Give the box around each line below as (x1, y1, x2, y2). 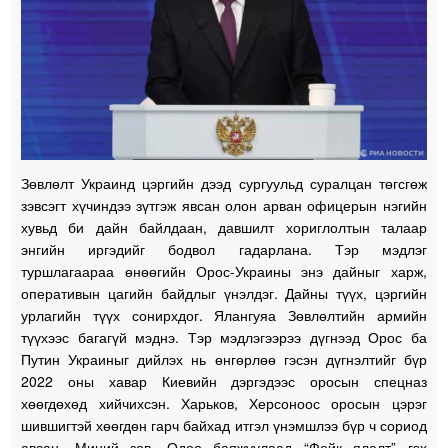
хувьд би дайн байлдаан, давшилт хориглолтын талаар (21, 216, 427, 237)
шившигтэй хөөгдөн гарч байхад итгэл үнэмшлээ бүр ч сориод (21, 414, 427, 435)
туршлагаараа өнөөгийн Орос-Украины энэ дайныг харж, (21, 260, 427, 281)
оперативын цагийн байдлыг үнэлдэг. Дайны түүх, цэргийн (21, 282, 427, 303)
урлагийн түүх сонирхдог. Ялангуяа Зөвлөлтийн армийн (21, 304, 427, 325)
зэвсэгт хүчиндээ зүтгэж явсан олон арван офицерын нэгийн (21, 194, 427, 215)
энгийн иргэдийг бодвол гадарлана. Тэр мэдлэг (21, 238, 427, 259)
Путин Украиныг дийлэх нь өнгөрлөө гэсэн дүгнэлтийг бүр (21, 348, 427, 369)
